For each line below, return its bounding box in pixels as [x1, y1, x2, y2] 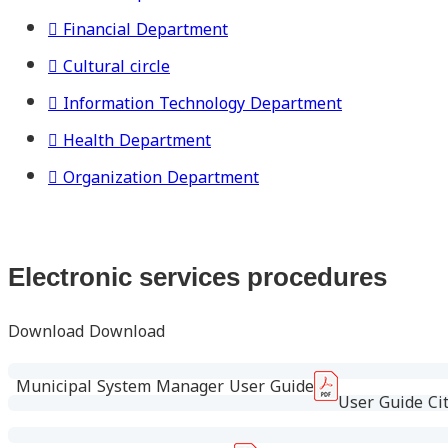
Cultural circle [63, 50, 170, 82]
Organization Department [63, 161, 259, 193]
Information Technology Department [63, 87, 342, 119]
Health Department [63, 124, 211, 156]
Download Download [8, 316, 165, 348]
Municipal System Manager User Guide [16, 371, 314, 403]
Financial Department [63, 13, 228, 45]
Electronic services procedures [8, 262, 387, 293]
